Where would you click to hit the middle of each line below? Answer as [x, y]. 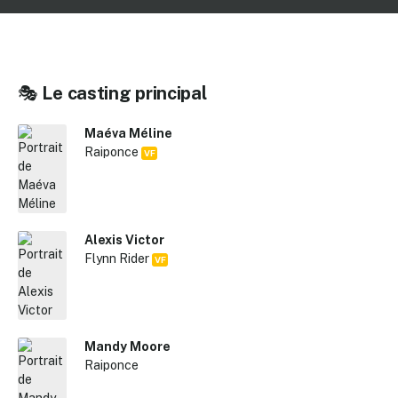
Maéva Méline [129, 133]
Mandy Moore [128, 346]
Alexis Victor [125, 240]
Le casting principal [124, 93]
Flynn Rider [119, 259]
